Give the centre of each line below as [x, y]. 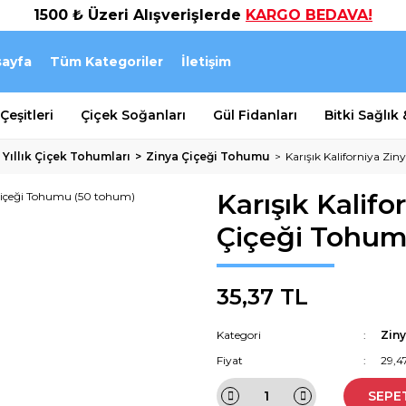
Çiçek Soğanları [133, 115]
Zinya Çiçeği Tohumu [208, 156]
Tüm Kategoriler [106, 61]
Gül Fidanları [255, 115]
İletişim [206, 61]
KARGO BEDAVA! [309, 15]
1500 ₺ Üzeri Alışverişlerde [140, 15]
